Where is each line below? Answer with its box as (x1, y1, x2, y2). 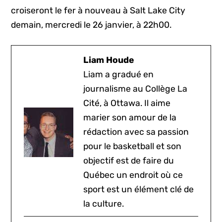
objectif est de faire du (83, 156, 174, 166)
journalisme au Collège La (83, 84, 188, 94)
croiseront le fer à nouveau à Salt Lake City (11, 5, 186, 16)
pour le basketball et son (83, 141, 182, 152)
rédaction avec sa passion (83, 127, 189, 137)
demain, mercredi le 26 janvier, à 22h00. (11, 20, 172, 30)
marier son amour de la (83, 112, 177, 123)
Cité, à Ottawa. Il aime (83, 98, 171, 109)
